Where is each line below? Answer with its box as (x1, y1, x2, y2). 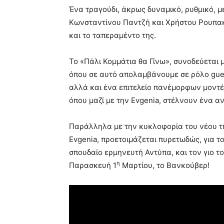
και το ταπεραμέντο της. (69, 30, 156, 40)
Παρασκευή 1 (69, 160, 116, 170)
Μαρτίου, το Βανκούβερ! (120, 160, 209, 170)
